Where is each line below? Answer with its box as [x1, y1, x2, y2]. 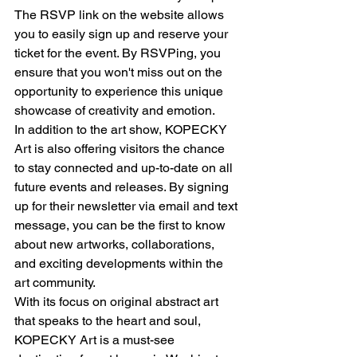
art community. [14, 274, 96, 290]
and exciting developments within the [14, 255, 226, 271]
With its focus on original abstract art [14, 293, 222, 309]
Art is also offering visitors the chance [14, 140, 228, 156]
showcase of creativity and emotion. [14, 102, 215, 118]
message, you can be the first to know [14, 217, 229, 233]
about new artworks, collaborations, [14, 236, 218, 252]
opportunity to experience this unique [14, 83, 226, 99]
